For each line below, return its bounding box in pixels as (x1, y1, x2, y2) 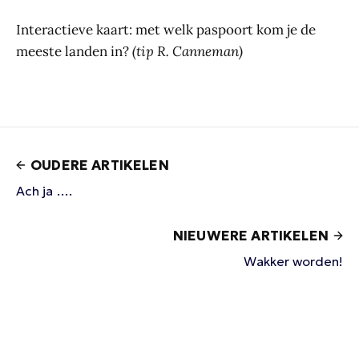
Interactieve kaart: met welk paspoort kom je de (16, 21, 316, 39)
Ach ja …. (16, 183, 72, 200)
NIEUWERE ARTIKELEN (172, 227, 329, 245)
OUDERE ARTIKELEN (30, 156, 169, 175)
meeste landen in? (16, 42, 132, 61)
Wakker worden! (244, 253, 343, 270)
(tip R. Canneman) (132, 42, 243, 61)
